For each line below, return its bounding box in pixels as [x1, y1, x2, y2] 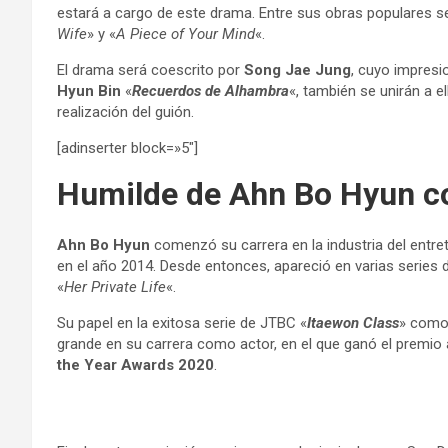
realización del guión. [57, 103, 194, 121]
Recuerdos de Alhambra [132, 82, 289, 100]
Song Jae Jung [244, 61, 351, 79]
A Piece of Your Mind [116, 25, 255, 43]
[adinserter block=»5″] [57, 139, 198, 157]
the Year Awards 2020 [57, 356, 214, 374]
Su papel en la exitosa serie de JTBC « [57, 314, 307, 332]
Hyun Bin [57, 82, 121, 100]
